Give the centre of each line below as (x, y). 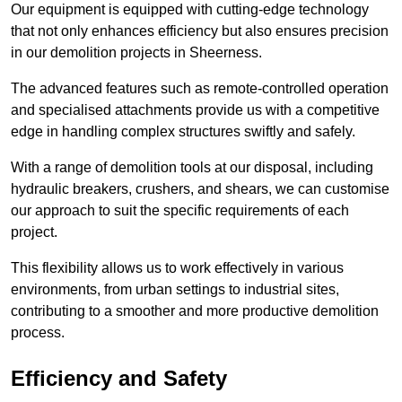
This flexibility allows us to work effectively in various (177, 268)
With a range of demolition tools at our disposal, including (192, 168)
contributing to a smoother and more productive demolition (195, 311)
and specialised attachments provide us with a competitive (195, 110)
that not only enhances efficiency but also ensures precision (200, 31)
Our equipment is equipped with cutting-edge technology (190, 10)
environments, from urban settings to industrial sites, (175, 290)
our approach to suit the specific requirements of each (180, 211)
